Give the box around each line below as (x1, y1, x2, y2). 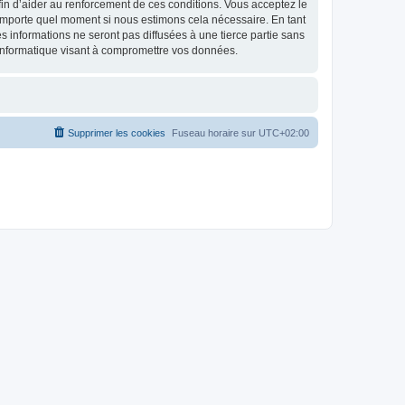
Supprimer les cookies (68, 127, 165, 138)
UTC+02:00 (259, 127, 309, 138)
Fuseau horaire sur (172, 127, 259, 138)
